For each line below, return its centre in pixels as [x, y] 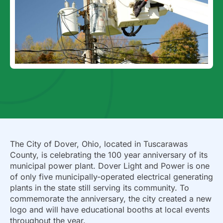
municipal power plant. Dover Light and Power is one [110, 166]
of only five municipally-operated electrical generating [111, 177]
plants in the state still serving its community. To [100, 188]
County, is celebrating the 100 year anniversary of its [109, 155]
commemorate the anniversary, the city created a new [111, 199]
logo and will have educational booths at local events [110, 210]
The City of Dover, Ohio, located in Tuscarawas [99, 144]
